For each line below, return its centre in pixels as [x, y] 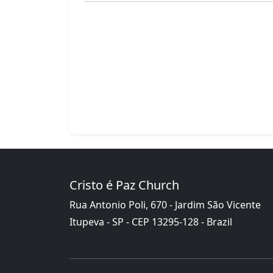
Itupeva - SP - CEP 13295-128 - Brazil [151, 222]
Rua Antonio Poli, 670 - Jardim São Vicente [165, 204]
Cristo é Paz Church [124, 185]
